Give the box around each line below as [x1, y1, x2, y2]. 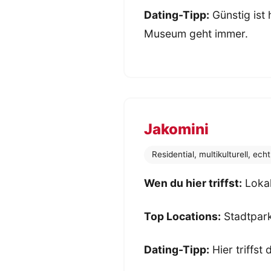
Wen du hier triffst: [144, 177, 242, 190]
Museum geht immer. [144, 27, 248, 40]
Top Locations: [144, 210, 221, 223]
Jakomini [144, 120, 209, 138]
